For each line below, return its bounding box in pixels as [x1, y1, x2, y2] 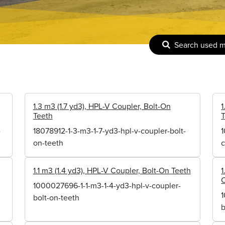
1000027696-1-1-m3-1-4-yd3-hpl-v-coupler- [33, 180, 181, 191]
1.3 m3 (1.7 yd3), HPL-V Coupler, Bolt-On [33, 100, 171, 111]
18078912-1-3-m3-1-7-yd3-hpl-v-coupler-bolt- [33, 125, 186, 136]
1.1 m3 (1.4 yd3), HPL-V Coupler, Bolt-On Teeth [33, 165, 191, 176]
